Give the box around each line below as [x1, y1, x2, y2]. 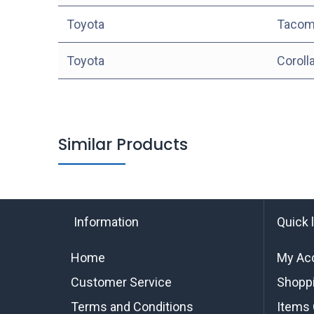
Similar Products [57, 132, 188, 156]
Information [70, 214, 139, 229]
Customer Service [70, 275, 172, 289]
